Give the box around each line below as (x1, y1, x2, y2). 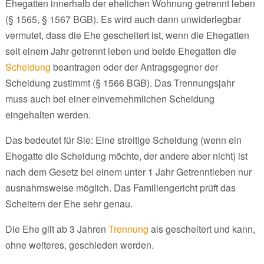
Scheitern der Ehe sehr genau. (5, 196, 133, 210)
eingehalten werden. (5, 107, 91, 121)
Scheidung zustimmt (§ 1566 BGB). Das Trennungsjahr (5, 75, 235, 90)
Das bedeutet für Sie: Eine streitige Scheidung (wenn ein (5, 133, 242, 147)
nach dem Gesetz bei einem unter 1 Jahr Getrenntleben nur (5, 164, 252, 179)
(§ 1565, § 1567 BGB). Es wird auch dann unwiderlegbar (5, 12, 241, 26)
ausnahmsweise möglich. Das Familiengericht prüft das (5, 180, 236, 194)
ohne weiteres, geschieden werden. (5, 237, 154, 252)
